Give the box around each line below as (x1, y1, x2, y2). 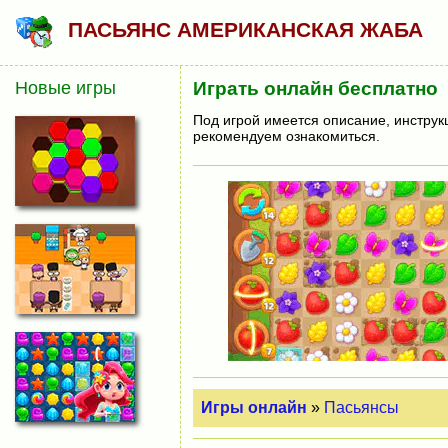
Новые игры (15, 77, 116, 98)
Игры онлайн (200, 398, 307, 416)
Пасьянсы (323, 398, 399, 416)
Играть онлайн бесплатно (192, 77, 438, 99)
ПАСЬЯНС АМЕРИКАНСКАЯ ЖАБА (68, 18, 424, 42)
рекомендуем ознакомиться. (192, 127, 380, 144)
